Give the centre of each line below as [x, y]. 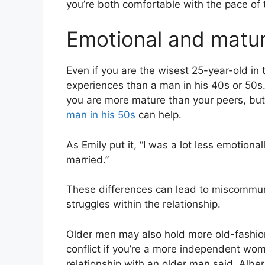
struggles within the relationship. [143, 204]
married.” [88, 159]
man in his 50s [101, 115]
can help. [159, 115]
